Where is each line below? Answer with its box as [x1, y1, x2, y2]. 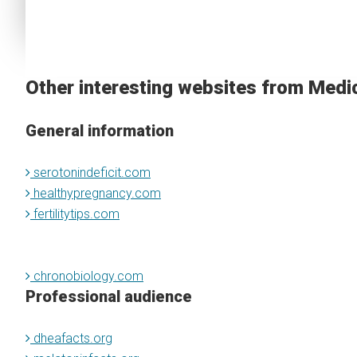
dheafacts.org [30, 331, 112, 346]
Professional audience [25, 287, 192, 306]
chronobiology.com [30, 269, 143, 284]
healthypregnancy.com [30, 186, 161, 201]
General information [25, 121, 174, 140]
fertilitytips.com [30, 206, 120, 222]
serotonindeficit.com [30, 165, 151, 180]
